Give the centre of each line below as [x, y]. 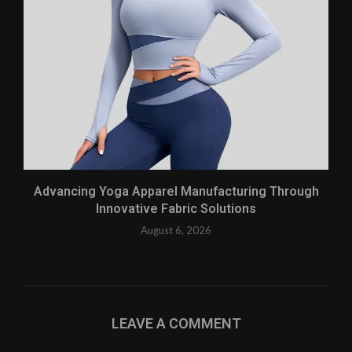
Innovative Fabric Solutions [176, 209]
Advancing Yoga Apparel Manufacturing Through [176, 192]
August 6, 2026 [176, 231]
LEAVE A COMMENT [176, 324]
